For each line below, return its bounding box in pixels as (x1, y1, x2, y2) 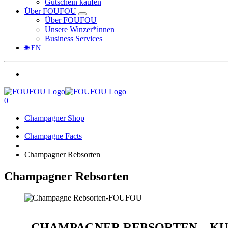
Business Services (45, 34, 102, 43)
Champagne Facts (24, 132, 82, 140)
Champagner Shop (24, 113, 84, 122)
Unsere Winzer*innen (45, 25, 115, 34)
